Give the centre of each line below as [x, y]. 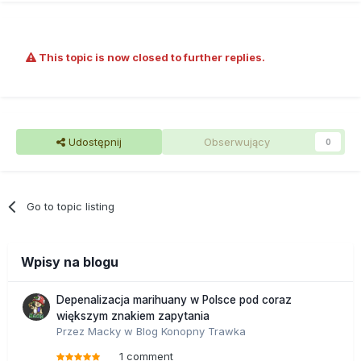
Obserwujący [237, 141]
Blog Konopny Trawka [191, 331]
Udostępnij [93, 141]
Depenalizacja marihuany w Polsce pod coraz [174, 299]
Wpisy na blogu [70, 261]
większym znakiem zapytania [133, 315]
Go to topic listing [71, 206]
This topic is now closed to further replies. [151, 57]
